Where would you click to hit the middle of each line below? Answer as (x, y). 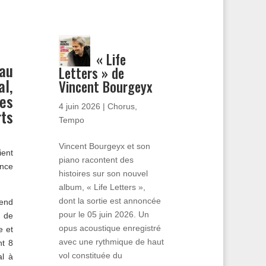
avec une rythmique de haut (111, 241)
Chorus (121, 106)
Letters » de (91, 73)
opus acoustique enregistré (110, 228)
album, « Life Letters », (102, 187)
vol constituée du (90, 255)
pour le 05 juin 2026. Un (104, 214)
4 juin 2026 (79, 106)
